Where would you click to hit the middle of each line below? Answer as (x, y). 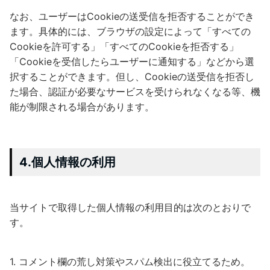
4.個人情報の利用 (67, 162)
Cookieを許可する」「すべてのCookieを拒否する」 (124, 46)
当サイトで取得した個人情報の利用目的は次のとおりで (130, 207)
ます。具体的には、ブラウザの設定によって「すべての (130, 31)
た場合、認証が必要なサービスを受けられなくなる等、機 (135, 91)
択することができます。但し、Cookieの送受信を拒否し (132, 76)
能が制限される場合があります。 (82, 106)
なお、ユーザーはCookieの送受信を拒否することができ (132, 16)
